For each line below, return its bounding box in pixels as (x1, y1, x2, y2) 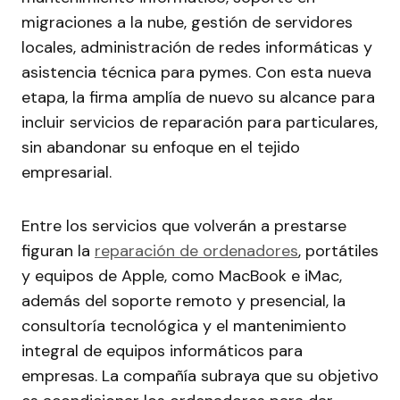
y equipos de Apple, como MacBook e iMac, (21, 265, 342, 287)
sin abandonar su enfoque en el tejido (21, 137, 300, 159)
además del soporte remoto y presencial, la (21, 290, 346, 312)
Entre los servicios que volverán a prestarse (21, 215, 346, 237)
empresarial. (21, 162, 112, 184)
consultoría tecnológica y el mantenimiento (21, 315, 346, 337)
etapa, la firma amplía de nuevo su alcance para (21, 87, 375, 109)
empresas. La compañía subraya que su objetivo (21, 365, 379, 387)
